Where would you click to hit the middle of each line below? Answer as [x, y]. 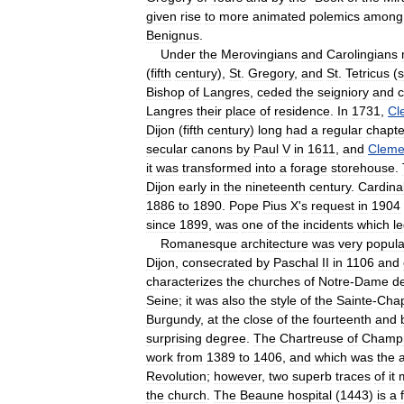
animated [279, 16]
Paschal [296, 262]
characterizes [184, 281]
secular [167, 148]
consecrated [217, 262]
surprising [174, 338]
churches [274, 281]
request [333, 205]
